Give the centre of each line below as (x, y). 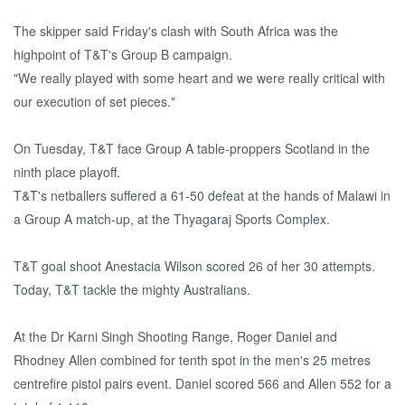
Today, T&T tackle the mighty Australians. (132, 289)
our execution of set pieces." (94, 101)
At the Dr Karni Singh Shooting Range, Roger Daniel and (175, 336)
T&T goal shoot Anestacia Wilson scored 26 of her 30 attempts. (194, 266)
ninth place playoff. (67, 172)
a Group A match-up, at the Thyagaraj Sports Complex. (172, 219)
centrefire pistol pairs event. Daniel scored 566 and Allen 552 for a (202, 383)
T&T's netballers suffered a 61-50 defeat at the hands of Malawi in (202, 195)
